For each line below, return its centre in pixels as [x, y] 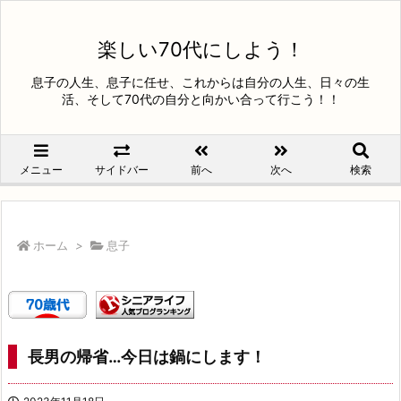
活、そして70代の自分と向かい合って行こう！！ [200, 99]
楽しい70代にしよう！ [200, 49]
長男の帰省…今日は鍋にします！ [147, 357]
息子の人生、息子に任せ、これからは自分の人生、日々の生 [200, 82]
